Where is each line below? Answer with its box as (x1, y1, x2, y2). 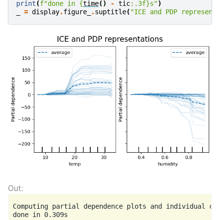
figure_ (63, 8, 91, 16)
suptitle (95, 8, 126, 16)
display (32, 8, 59, 16)
